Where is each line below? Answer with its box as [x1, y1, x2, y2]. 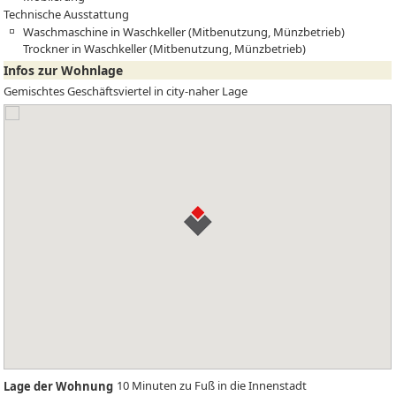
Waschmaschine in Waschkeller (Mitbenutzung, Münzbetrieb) [23, 24, 346, 41]
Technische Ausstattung [4, 6, 130, 23]
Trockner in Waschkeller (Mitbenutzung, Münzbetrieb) [23, 41, 307, 57]
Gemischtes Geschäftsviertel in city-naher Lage [4, 83, 248, 100]
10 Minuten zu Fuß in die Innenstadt [117, 377, 308, 394]
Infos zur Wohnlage [4, 61, 124, 79]
